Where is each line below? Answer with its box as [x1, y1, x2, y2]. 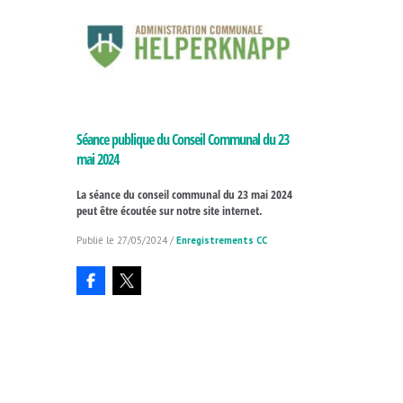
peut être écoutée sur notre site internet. [76, 202, 263, 219]
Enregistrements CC [175, 234, 267, 247]
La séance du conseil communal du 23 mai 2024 [76, 186, 292, 203]
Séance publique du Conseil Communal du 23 [76, 130, 289, 150]
